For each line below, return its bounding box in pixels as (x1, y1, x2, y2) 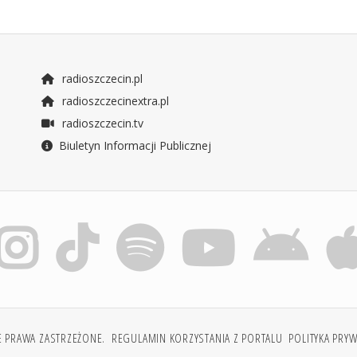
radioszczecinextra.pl (58, 93, 169, 109)
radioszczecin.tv (58, 116, 143, 131)
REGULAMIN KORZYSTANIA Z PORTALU (111, 329, 283, 347)
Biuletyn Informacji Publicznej (58, 138, 211, 154)
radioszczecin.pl (58, 71, 143, 87)
